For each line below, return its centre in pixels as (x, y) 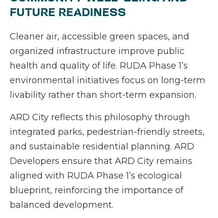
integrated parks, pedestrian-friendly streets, (107, 132)
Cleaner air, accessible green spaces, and (100, 37)
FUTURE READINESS (68, 12)
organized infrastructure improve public (97, 51)
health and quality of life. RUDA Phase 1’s (99, 66)
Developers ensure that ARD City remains (101, 161)
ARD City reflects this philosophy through (100, 118)
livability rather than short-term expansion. (103, 95)
